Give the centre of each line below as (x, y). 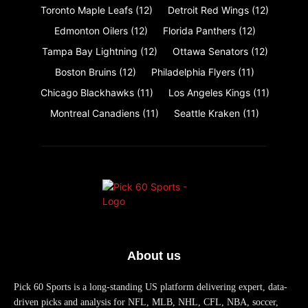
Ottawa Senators (210, 51)
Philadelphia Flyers (193, 71)
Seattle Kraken (207, 113)
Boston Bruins (86, 71)
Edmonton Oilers (91, 30)
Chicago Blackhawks (87, 92)
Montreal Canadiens (95, 113)
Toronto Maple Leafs (87, 10)
